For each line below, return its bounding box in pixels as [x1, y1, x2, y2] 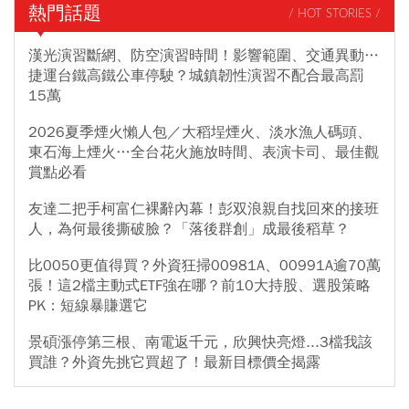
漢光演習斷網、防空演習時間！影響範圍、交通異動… [28, 47, 379, 66]
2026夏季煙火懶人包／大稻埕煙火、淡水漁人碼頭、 [28, 123, 372, 142]
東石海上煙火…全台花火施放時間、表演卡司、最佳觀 [28, 143, 379, 163]
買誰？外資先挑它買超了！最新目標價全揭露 [28, 353, 320, 372]
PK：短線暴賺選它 [28, 297, 148, 316]
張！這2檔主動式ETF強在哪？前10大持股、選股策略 [28, 277, 371, 296]
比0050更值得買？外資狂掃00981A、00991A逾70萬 [28, 257, 381, 276]
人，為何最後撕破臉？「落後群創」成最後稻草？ [28, 220, 350, 239]
